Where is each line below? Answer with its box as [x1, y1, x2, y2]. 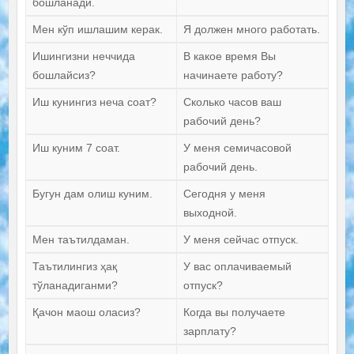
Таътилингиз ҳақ [32, 260, 117, 273]
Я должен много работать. [183, 23, 320, 36]
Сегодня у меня [183, 187, 265, 201]
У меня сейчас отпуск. [183, 233, 299, 247]
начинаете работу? [183, 69, 283, 82]
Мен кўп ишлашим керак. [32, 23, 163, 36]
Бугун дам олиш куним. [32, 187, 153, 201]
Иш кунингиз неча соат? [32, 96, 156, 109]
